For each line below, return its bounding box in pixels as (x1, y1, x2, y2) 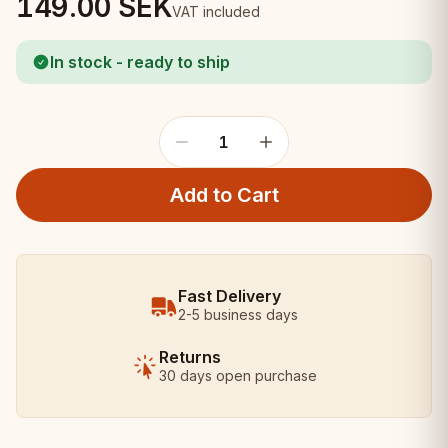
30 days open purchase (159, 367, 317, 384)
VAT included (172, 3, 261, 20)
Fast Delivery (178, 286, 281, 306)
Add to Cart (169, 183, 279, 207)
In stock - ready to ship (50, 52, 230, 72)
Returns (159, 347, 221, 367)
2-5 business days (178, 306, 298, 323)
